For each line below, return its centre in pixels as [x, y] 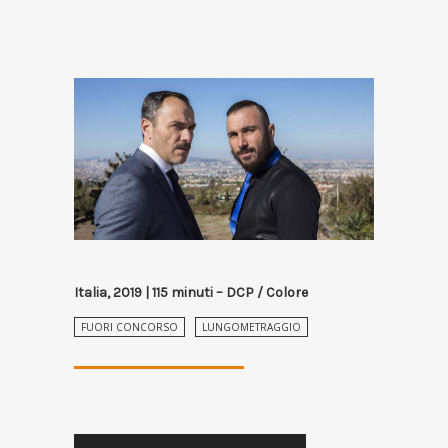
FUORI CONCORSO [129, 327]
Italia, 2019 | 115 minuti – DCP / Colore [191, 293]
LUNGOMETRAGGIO [251, 327]
